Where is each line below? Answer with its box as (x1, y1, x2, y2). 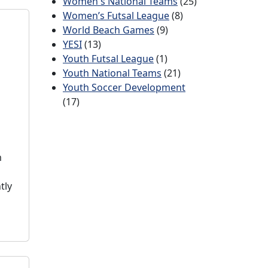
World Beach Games (63, 23, 154, 36)
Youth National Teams (63, 66, 162, 80)
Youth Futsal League (63, 52, 154, 65)
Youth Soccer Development (63, 81, 185, 94)
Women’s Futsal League (63, 9, 169, 22)
